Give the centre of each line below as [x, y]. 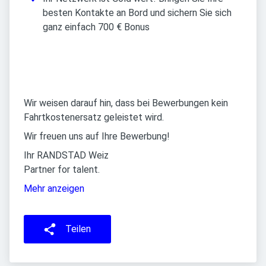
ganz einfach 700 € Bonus [96, 27]
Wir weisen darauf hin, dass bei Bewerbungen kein [126, 103]
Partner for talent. [62, 170]
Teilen [78, 229]
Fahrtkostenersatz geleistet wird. [94, 118]
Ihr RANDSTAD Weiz [66, 156]
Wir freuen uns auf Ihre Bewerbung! [97, 137]
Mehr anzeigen [54, 189]
